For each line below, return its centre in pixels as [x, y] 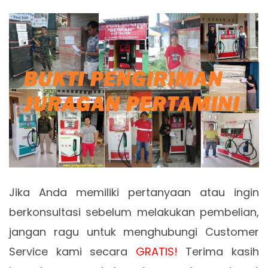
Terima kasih [218, 251]
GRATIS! [156, 251]
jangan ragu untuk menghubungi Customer [134, 232]
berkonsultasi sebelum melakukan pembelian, [134, 212]
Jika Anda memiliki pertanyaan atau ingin [134, 192]
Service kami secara [72, 251]
